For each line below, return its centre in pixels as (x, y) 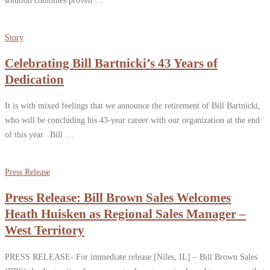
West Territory (45, 230)
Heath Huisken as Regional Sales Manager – (125, 214)
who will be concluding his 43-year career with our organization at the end (132, 120)
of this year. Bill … (39, 135)
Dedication (34, 79)
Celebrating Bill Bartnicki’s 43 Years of (111, 63)
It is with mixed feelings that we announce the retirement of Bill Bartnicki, (133, 106)
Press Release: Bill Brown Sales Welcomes (118, 197)
